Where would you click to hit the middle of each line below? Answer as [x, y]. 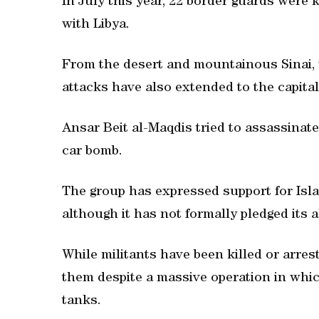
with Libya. [96, 25]
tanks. [82, 302]
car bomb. [92, 152]
